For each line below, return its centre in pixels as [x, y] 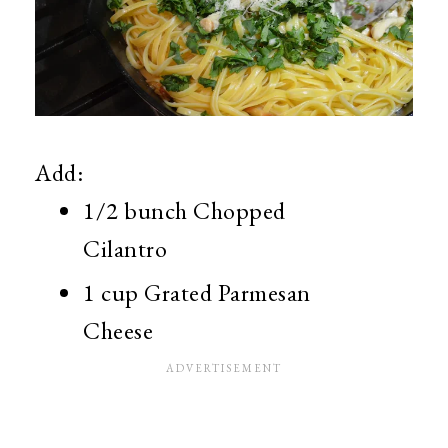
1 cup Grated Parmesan [197, 295]
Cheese [118, 333]
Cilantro [125, 251]
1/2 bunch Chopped [184, 213]
